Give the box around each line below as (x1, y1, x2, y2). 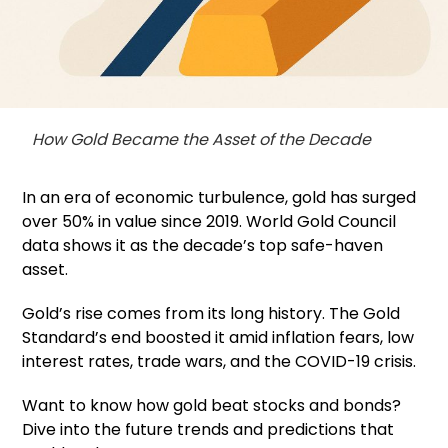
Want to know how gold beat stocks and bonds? (22, 393, 402, 417)
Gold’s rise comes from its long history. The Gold (22, 301, 401, 325)
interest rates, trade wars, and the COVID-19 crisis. (22, 349, 417, 373)
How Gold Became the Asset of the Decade (32, 127, 372, 151)
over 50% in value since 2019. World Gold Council (22, 209, 397, 233)
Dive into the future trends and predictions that (22, 417, 395, 441)
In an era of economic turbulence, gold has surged (22, 185, 417, 209)
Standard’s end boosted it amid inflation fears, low (22, 325, 415, 349)
